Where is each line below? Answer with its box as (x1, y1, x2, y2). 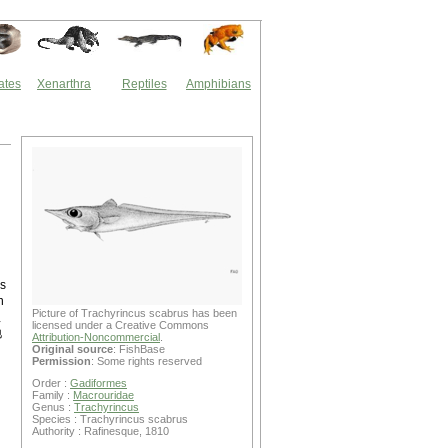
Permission (32, 355, 91, 367)
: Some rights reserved (91, 355, 202, 367)
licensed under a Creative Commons (32, 319, 209, 331)
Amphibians (186, 77, 251, 91)
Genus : (32, 401, 74, 413)
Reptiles (121, 77, 167, 91)
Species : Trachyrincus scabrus (32, 413, 188, 425)
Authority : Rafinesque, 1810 (32, 425, 169, 437)
